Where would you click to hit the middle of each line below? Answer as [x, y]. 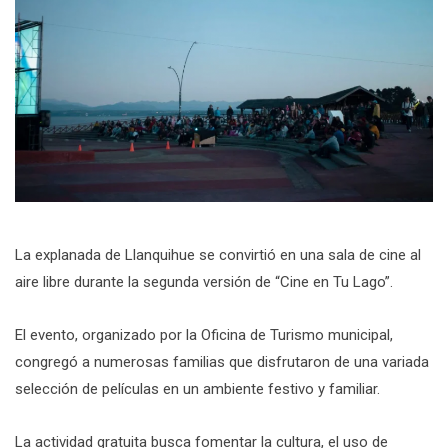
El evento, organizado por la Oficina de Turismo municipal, [204, 334]
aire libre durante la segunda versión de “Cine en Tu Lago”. [204, 281]
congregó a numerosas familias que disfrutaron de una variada [222, 361]
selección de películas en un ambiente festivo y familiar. [197, 388]
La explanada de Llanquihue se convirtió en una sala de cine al [218, 254]
